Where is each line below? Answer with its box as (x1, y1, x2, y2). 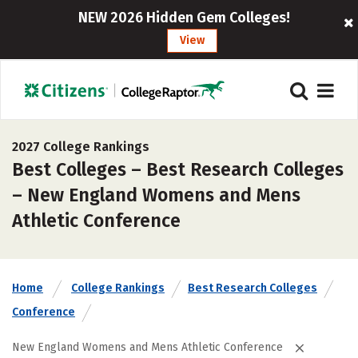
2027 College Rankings (12, 139, 149, 154)
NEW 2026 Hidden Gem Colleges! (78, 9, 291, 26)
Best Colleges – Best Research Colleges (12, 158, 344, 181)
